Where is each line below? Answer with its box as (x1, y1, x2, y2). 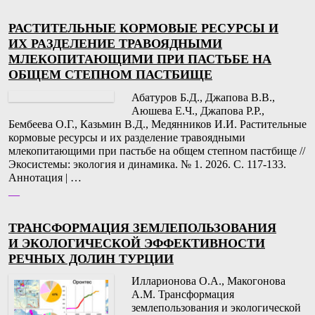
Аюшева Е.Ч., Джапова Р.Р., (131, 104, 264, 117)
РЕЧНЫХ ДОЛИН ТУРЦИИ (8, 251, 174, 266)
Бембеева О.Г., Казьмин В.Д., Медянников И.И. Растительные (8, 117, 307, 130)
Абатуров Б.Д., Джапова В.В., (131, 91, 275, 103)
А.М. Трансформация (131, 288, 234, 300)
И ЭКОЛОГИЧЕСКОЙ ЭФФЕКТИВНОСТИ (8, 236, 265, 250)
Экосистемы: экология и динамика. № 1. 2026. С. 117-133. (8, 157, 286, 170)
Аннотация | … (8, 171, 82, 184)
